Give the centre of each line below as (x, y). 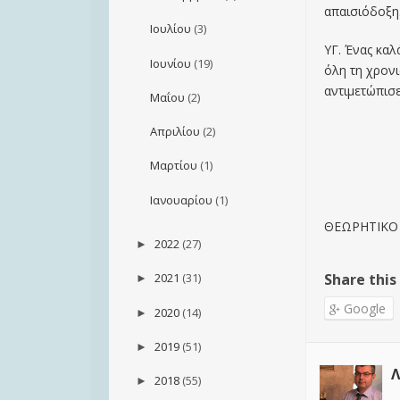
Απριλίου (175, 132)
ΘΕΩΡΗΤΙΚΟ (361, 227)
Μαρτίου (173, 166)
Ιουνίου (170, 63)
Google (362, 309)
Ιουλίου (170, 29)
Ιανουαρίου (181, 200)
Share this (360, 280)
